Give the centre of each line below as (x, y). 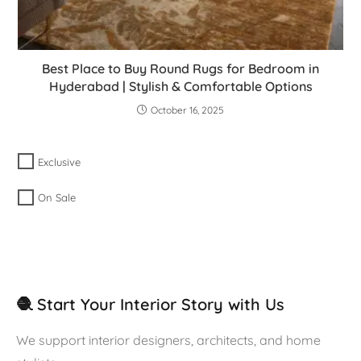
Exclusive (60, 162)
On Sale (57, 198)
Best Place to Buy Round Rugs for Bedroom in (180, 69)
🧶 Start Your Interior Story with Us (150, 304)
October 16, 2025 (187, 110)
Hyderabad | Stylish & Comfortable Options (180, 87)
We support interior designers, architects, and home (168, 340)
